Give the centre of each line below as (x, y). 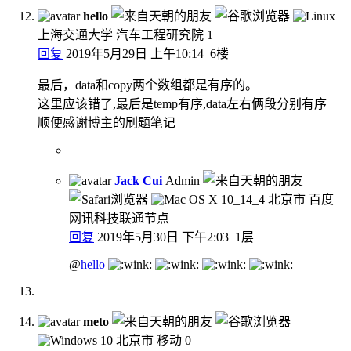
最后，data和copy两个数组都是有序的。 (148, 85)
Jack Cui (138, 180)
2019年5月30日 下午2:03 (163, 237)
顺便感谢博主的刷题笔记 (107, 122)
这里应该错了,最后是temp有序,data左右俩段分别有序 (182, 103)
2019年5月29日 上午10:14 (135, 53)
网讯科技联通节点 (119, 218)
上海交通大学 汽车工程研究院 (121, 34)
